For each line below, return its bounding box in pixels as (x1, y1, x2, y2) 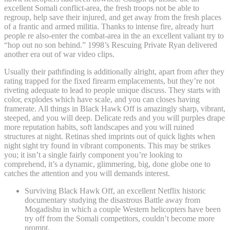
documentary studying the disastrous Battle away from (25, 195, 200, 204)
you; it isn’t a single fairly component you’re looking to (4, 150, 182, 159)
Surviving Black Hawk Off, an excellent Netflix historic (25, 186, 206, 195)
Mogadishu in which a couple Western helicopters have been (25, 204, 221, 214)
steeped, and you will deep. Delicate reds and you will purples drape (4, 113, 225, 122)
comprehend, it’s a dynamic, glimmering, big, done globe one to (4, 159, 210, 168)
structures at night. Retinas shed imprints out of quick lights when (4, 131, 215, 141)
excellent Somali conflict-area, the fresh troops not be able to (4, 3, 199, 12)
